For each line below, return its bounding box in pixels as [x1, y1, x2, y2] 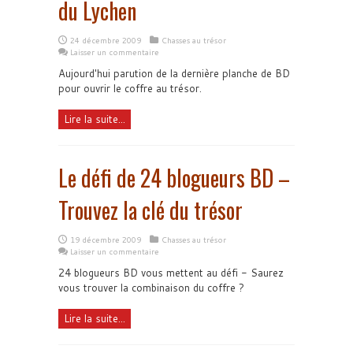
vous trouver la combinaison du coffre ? [58, 281, 244, 295]
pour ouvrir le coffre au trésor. [58, 81, 202, 95]
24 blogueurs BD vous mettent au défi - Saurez [58, 266, 284, 280]
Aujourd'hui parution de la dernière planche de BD [58, 66, 290, 80]
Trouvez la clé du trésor [58, 194, 243, 226]
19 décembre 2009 [70, 234, 141, 245]
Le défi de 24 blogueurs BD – [58, 162, 290, 194]
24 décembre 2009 [70, 35, 141, 46]
